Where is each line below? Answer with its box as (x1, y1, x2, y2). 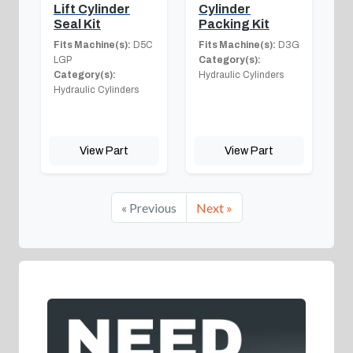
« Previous (121, 199, 176, 215)
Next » (195, 199, 232, 215)
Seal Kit (54, 17, 101, 31)
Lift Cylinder (54, 2, 130, 16)
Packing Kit (199, 17, 269, 31)
